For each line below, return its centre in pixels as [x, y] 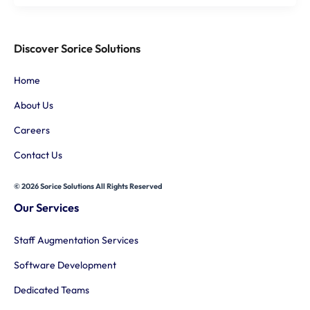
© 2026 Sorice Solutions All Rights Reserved [88, 186]
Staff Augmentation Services [76, 240]
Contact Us [38, 155]
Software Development [65, 265]
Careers [32, 130]
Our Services [46, 208]
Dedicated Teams [52, 290]
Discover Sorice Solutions [77, 48]
